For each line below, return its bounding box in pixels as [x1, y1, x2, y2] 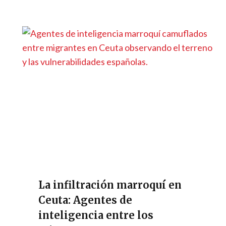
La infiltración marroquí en [38, 178, 182, 191]
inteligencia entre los [38, 208, 154, 221]
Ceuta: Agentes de [38, 193, 133, 206]
